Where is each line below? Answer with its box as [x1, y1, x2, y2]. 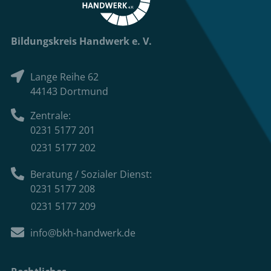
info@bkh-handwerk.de [30, 226, 136, 240]
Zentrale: [30, 108, 71, 122]
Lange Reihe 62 [30, 70, 99, 83]
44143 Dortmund [30, 84, 109, 98]
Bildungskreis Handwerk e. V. [10, 34, 152, 48]
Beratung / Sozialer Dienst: [30, 167, 152, 181]
